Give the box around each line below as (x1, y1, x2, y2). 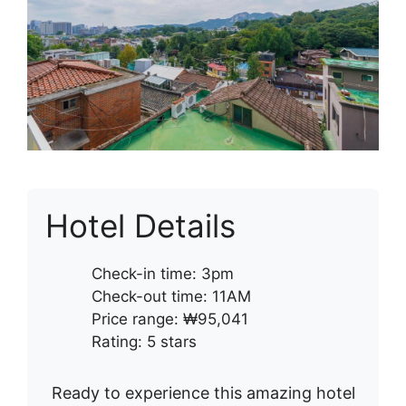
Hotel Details (45, 207, 236, 246)
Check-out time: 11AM (92, 287, 251, 306)
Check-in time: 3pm (92, 265, 234, 284)
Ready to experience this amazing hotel (51, 383, 355, 403)
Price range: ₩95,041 (92, 310, 248, 329)
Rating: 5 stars (92, 333, 197, 352)
